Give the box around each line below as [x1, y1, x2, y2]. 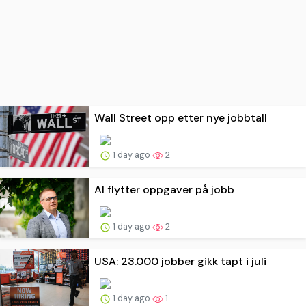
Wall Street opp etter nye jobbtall [94, 110, 267, 125]
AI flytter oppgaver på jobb [94, 182, 234, 197]
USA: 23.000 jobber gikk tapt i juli [94, 253, 266, 268]
